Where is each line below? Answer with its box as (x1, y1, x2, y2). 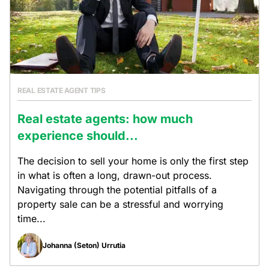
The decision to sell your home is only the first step (17, 155, 249, 167)
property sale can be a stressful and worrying (17, 198, 223, 210)
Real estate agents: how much (17, 112, 193, 126)
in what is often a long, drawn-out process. (17, 169, 212, 181)
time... (17, 213, 46, 225)
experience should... (17, 128, 138, 143)
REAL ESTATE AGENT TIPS (17, 86, 106, 95)
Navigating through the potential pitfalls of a (17, 184, 217, 196)
